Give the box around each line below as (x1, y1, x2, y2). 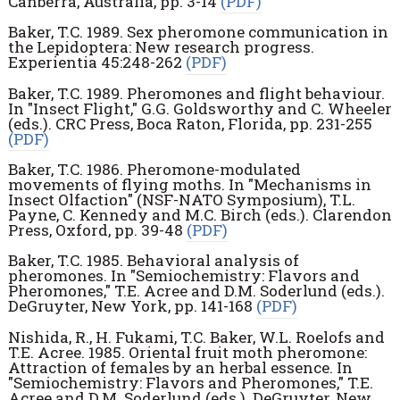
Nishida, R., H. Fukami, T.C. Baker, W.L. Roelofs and (7, 326, 385, 347)
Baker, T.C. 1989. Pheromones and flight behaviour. (7, 82, 385, 104)
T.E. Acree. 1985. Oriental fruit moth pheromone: (7, 341, 367, 362)
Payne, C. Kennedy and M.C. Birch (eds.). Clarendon (7, 204, 392, 226)
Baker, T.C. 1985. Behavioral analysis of (7, 250, 299, 271)
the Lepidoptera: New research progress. (7, 37, 314, 58)
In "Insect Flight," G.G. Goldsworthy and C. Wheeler (7, 97, 392, 119)
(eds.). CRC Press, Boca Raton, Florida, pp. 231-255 (7, 112, 372, 134)
